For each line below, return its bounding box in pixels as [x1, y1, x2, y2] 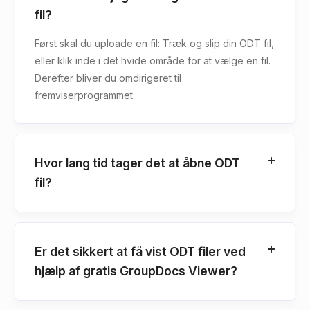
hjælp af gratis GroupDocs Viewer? [35, 263, 237, 278]
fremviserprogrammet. [35, 89, 135, 101]
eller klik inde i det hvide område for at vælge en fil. [35, 54, 271, 66]
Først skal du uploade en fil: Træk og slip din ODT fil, [35, 37, 274, 49]
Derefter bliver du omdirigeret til [35, 71, 181, 84]
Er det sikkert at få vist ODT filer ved [35, 244, 246, 259]
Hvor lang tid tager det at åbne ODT [35, 155, 240, 170]
